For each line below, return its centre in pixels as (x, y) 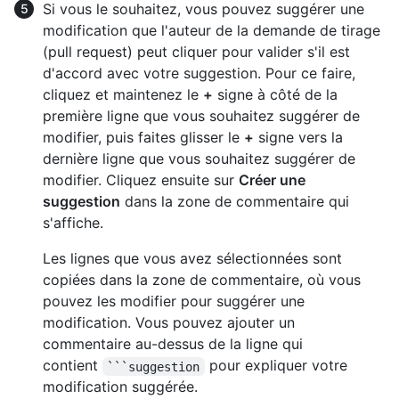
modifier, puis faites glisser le (143, 138)
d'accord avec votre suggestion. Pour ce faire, (199, 73)
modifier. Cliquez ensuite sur (141, 180)
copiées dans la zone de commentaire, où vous (202, 280)
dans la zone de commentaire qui (235, 202)
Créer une (272, 180)
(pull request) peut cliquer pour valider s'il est (196, 52)
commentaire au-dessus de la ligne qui (173, 344)
